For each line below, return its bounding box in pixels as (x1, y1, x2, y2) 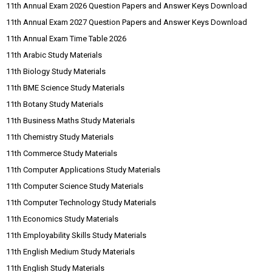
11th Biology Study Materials (6, 67, 106, 76)
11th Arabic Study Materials (6, 50, 102, 59)
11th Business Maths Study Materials (6, 116, 135, 125)
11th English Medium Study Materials (6, 247, 135, 256)
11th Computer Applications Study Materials (6, 165, 160, 174)
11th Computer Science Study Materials (6, 182, 143, 191)
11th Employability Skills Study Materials (6, 231, 146, 240)
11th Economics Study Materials (6, 214, 118, 223)
